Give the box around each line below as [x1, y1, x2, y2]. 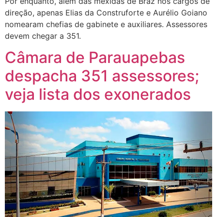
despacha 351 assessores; [5, 66, 199, 86]
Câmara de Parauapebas [5, 48, 185, 67]
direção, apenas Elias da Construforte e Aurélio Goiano [5, 7, 207, 17]
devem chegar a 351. [5, 31, 81, 41]
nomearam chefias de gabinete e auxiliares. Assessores [5, 19, 207, 29]
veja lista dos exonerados [5, 85, 191, 104]
